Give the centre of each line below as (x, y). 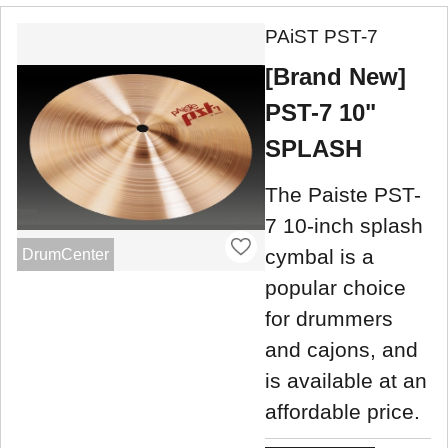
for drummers (329, 318)
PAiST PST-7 (321, 37)
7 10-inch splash (344, 225)
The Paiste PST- (343, 194)
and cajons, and (341, 349)
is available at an (346, 380)
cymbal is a (319, 256)
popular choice (335, 287)
